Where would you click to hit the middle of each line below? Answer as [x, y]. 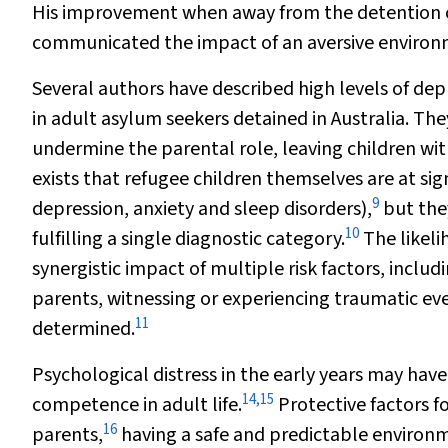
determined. [83, 329]
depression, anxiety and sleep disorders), [202, 209]
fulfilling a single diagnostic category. [188, 239]
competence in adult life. [137, 405]
